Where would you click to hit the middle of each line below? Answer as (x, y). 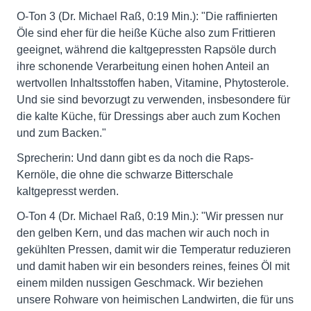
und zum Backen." (61, 133)
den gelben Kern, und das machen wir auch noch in (143, 233)
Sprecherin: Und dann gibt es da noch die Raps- (135, 158)
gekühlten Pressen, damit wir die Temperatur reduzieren (154, 250)
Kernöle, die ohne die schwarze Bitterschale (125, 175)
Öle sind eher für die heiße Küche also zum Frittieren (146, 33)
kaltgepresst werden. (68, 191)
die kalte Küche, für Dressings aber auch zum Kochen (149, 116)
